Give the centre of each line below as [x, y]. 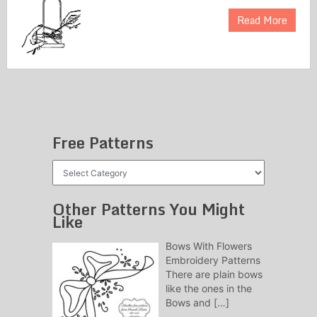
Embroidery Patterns [213, 260]
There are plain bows [214, 275]
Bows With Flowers [208, 246]
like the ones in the [208, 289]
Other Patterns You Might [148, 209]
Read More [263, 20]
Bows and [189, 303]
